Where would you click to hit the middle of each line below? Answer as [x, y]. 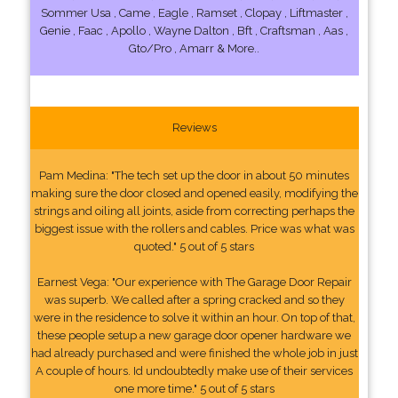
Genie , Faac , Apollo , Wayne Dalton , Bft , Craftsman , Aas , [195, 30]
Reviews [194, 127]
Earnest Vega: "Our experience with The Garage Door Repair [194, 282]
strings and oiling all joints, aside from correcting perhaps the [195, 211]
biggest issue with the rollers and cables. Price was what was [194, 228]
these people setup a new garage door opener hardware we [195, 335]
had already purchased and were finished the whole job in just [194, 353]
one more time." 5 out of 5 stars [194, 388]
